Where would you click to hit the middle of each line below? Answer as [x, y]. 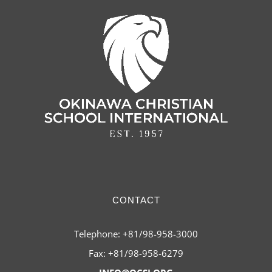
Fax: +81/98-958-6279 [136, 253]
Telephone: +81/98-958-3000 [136, 233]
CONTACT [136, 200]
